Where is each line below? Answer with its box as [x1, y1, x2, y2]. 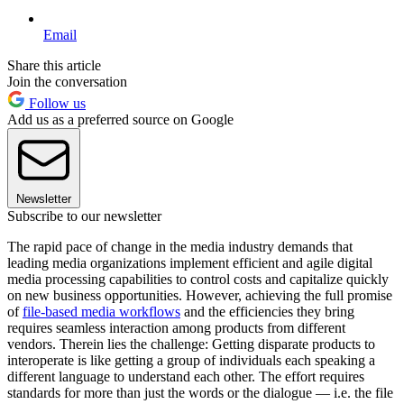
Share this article [7, 57, 101, 73]
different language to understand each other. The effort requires [7, 368, 364, 384]
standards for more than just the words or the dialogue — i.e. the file [7, 384, 393, 400]
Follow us [25, 95, 86, 111]
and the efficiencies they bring [180, 303, 354, 319]
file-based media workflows [23, 303, 180, 319]
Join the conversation [7, 73, 127, 89]
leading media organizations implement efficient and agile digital [7, 254, 372, 271]
